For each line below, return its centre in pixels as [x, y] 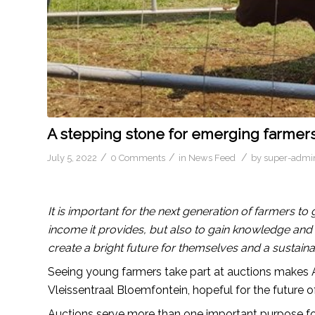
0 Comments [138, 157]
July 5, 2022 [72, 157]
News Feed [212, 157]
